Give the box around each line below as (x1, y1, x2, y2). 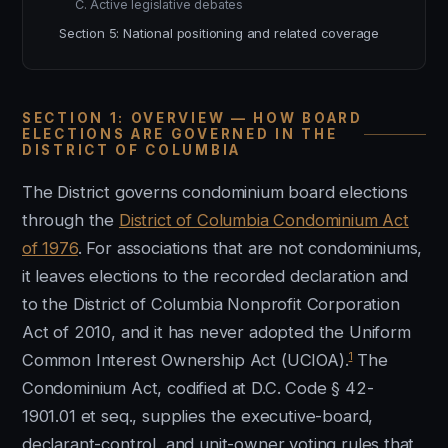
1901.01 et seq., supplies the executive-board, (22, 406, 374, 426)
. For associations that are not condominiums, (77, 238, 423, 258)
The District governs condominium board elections (22, 182, 408, 202)
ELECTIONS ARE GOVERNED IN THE (22, 126, 338, 142)
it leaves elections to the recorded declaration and (22, 266, 409, 286)
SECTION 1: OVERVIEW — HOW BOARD (22, 110, 363, 126)
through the (22, 210, 119, 230)
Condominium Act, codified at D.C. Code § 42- (22, 378, 374, 398)
